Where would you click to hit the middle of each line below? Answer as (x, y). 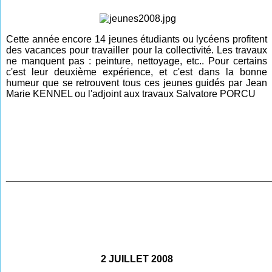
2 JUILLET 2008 (137, 259)
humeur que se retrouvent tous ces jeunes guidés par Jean (137, 83)
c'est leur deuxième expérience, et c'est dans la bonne (137, 72)
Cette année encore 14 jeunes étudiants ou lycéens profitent (137, 39)
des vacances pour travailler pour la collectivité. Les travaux (137, 50)
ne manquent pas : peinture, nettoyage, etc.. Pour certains (137, 61)
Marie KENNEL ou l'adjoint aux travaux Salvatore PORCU (131, 93)
